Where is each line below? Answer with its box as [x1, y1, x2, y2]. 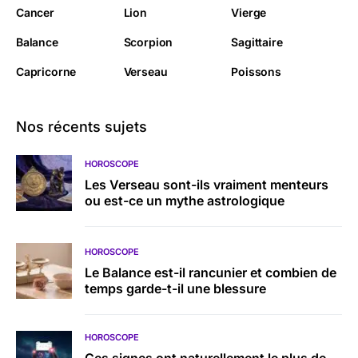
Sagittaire [231, 35, 283, 49]
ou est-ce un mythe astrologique [85, 193, 284, 209]
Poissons [231, 65, 281, 78]
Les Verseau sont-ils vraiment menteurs [85, 177, 328, 193]
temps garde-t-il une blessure [85, 280, 266, 296]
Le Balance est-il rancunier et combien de [85, 265, 336, 280]
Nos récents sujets [16, 118, 147, 135]
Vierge [231, 6, 267, 19]
